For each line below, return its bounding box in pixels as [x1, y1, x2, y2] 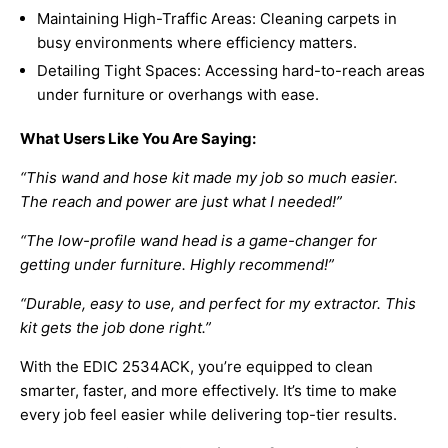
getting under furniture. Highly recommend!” [20, 255, 334, 275]
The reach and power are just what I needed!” [20, 192, 342, 212]
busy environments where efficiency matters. [37, 33, 357, 53]
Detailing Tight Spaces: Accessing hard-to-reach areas [37, 61, 425, 81]
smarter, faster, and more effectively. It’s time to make [20, 381, 397, 401]
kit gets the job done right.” [20, 318, 211, 338]
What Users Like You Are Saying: [20, 129, 256, 149]
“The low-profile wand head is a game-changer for [20, 231, 377, 251]
